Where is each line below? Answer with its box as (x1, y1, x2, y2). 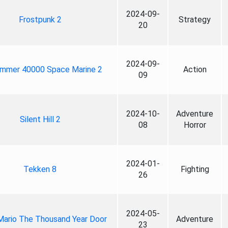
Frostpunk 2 (18, 15, 62, 24)
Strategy (179, 15, 211, 24)
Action (183, 65, 207, 74)
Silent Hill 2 (19, 115, 61, 124)
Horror (183, 120, 206, 130)
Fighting (180, 164, 209, 174)
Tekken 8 (23, 164, 56, 174)
